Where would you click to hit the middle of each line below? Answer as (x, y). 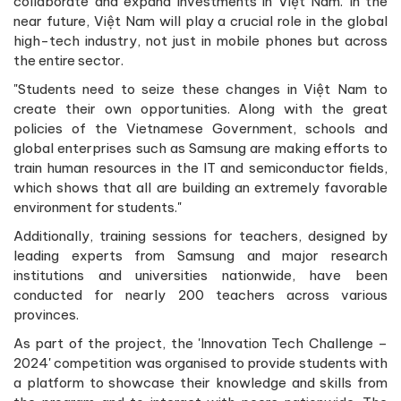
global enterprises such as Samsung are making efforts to (200, 148)
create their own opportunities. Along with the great (200, 108)
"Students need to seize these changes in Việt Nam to (200, 89)
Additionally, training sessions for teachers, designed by (200, 235)
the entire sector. (68, 60)
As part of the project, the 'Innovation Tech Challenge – (200, 343)
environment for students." (98, 207)
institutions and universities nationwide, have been (200, 275)
